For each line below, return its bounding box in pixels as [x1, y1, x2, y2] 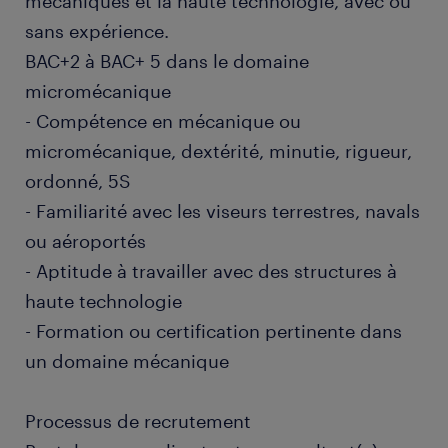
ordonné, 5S [25, 170, 131, 192]
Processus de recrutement [25, 410, 251, 432]
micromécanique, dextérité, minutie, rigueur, [25, 140, 412, 162]
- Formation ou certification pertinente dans [25, 320, 402, 342]
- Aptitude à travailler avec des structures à [25, 260, 397, 282]
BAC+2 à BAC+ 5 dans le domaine [25, 50, 309, 72]
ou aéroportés [25, 230, 146, 252]
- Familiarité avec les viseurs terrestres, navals [25, 200, 420, 222]
